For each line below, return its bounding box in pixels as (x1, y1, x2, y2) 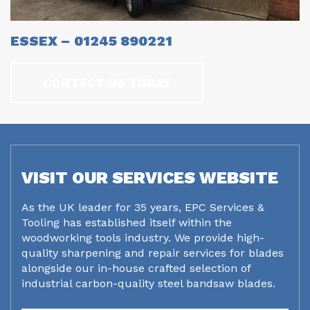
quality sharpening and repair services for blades (21, 246, 284, 260)
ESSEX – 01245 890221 (10, 33, 172, 50)
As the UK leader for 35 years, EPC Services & (21, 201, 264, 215)
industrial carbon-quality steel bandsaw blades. (21, 277, 275, 291)
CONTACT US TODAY (43, 75, 171, 91)
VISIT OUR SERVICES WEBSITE (21, 168, 278, 188)
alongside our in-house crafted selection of (21, 262, 250, 275)
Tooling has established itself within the (21, 216, 232, 230)
